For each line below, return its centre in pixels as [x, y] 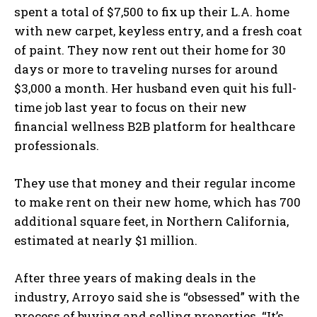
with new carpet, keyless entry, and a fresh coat [158, 31]
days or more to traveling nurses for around [146, 69]
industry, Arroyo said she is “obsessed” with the [157, 297]
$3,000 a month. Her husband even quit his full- [155, 88]
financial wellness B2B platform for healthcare [155, 127]
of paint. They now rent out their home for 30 [150, 50]
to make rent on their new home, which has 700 [157, 202]
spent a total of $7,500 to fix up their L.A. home [152, 12]
